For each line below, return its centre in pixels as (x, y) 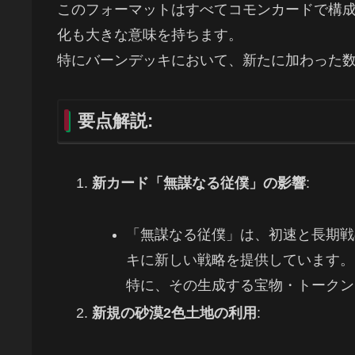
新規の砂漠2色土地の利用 (174, 313)
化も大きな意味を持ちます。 (150, 35)
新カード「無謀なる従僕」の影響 (198, 183)
